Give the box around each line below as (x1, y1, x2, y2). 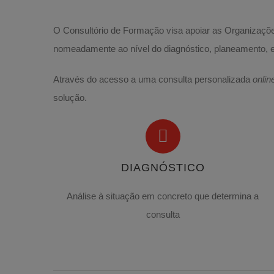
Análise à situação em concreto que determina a (67, 191, 259, 202)
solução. (53, 92, 87, 103)
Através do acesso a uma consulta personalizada (53, 74, 253, 84)
